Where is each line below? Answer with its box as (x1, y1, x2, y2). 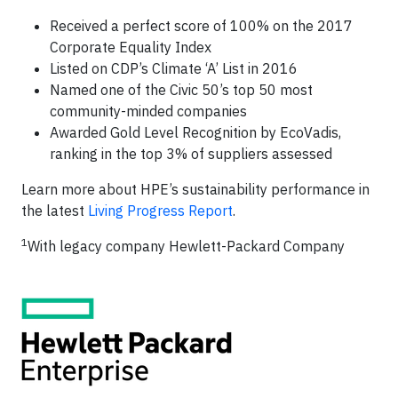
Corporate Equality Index (50, 38, 211, 56)
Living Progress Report (88, 202, 233, 219)
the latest (21, 202, 88, 219)
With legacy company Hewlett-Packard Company (28, 237, 345, 255)
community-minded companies (50, 102, 247, 120)
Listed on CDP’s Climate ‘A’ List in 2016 (50, 60, 298, 77)
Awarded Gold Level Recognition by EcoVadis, (50, 123, 341, 141)
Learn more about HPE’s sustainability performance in (21, 180, 370, 198)
